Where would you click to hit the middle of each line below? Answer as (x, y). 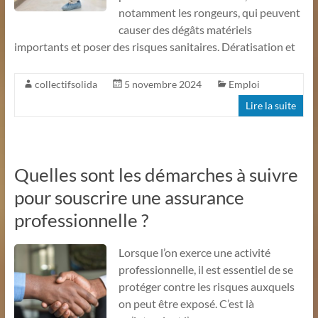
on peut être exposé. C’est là (186, 303)
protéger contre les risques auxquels (206, 286)
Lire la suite (271, 105)
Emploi (244, 84)
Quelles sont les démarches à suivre (156, 174)
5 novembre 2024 (163, 84)
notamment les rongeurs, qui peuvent (209, 12)
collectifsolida (66, 84)
